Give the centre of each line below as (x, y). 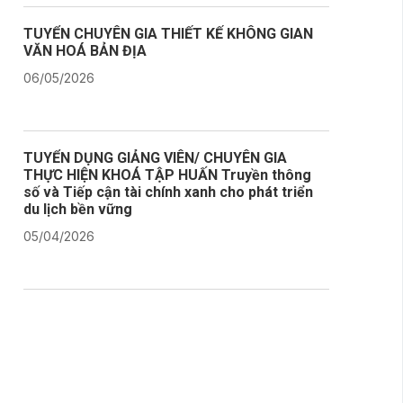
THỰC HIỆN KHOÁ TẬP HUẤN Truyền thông (167, 175)
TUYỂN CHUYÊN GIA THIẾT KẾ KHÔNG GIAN (168, 33)
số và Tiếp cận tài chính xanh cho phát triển (168, 192)
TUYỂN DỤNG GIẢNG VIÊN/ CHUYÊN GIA (155, 157)
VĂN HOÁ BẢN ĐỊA (85, 50)
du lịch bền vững (78, 209)
